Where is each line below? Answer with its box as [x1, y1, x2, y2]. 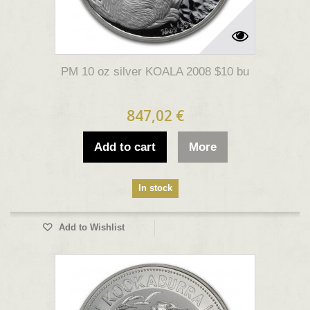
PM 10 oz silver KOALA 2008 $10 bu [61, 65, 249, 78]
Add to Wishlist [55, 222, 125, 232]
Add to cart [93, 140, 156, 154]
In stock [138, 183, 172, 193]
